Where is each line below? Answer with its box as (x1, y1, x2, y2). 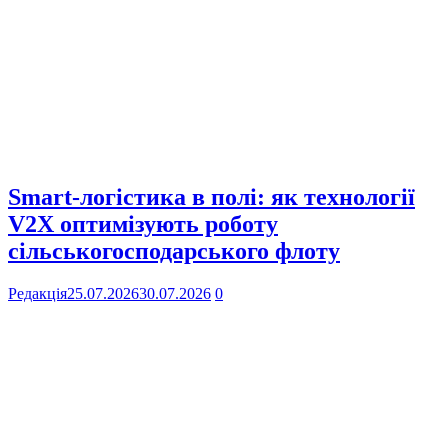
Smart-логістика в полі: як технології (8, 183, 415, 210)
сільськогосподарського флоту (8, 237, 340, 264)
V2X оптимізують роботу (8, 210, 278, 237)
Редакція (8, 284, 67, 302)
